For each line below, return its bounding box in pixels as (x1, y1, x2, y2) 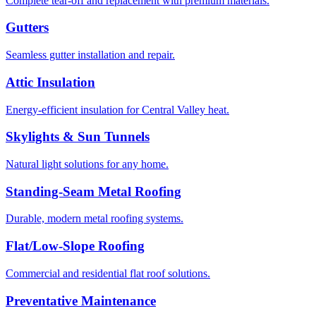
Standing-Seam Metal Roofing (6, 183, 181, 199)
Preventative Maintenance (6, 293, 156, 308)
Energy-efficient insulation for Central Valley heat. (6, 103, 229, 116)
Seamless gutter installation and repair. (6, 49, 175, 61)
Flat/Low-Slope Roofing (6, 238, 145, 254)
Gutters (6, 20, 49, 35)
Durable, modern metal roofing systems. (6, 212, 183, 225)
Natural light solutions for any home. (6, 158, 169, 170)
